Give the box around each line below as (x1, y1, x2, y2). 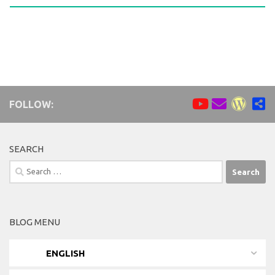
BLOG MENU (9, 217, 60, 228)
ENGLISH (46, 247, 85, 258)
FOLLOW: (9, 99, 53, 110)
